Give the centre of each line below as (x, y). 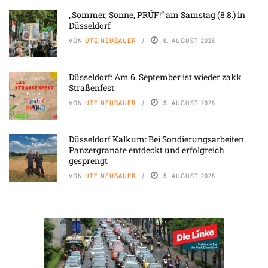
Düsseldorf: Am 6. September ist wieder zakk (155, 77)
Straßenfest (92, 88)
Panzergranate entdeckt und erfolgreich (147, 150)
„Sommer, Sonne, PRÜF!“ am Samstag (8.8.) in (157, 15)
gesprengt (88, 161)
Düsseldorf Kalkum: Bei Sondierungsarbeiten (156, 139)
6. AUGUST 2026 (189, 41)
